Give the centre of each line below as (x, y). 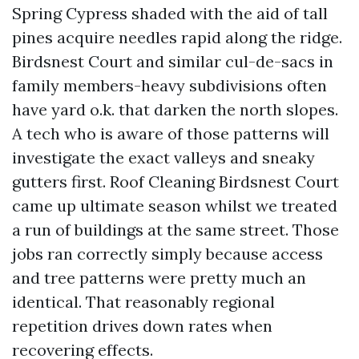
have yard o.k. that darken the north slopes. (175, 109)
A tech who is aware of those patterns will (171, 133)
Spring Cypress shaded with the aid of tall (170, 13)
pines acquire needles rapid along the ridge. (177, 37)
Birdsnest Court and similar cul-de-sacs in (173, 61)
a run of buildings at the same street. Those (175, 230)
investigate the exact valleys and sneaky (163, 157)
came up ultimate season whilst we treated (175, 206)
